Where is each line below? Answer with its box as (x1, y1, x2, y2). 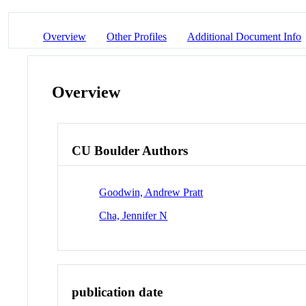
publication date (72, 284, 163, 299)
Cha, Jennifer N (99, 209, 168, 221)
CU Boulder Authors (72, 143, 189, 158)
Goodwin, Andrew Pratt (99, 186, 204, 198)
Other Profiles (107, 30, 167, 42)
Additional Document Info (187, 30, 301, 42)
